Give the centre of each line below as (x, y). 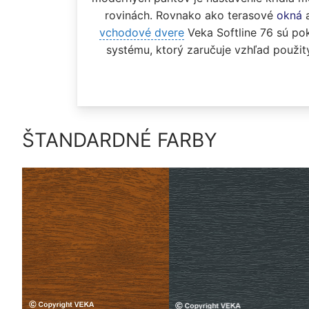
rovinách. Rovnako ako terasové (191, 16)
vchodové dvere (141, 33)
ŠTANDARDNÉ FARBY (120, 140)
